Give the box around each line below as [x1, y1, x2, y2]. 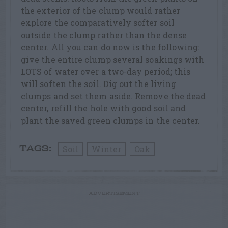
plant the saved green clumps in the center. [21, 115, 201, 126]
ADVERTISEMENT [88, 191, 140, 197]
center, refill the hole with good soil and [21, 103, 186, 114]
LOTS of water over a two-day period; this [21, 66, 191, 77]
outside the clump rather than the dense [21, 30, 187, 41]
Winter [92, 144, 121, 155]
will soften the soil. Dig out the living [21, 78, 177, 90]
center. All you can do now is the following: [21, 42, 200, 53]
